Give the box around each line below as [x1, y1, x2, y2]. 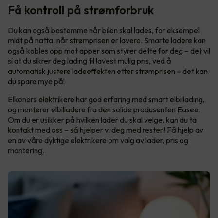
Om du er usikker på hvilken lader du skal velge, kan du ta [8, 115, 197, 125]
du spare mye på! [8, 76, 65, 87]
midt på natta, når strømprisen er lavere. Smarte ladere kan [8, 36, 206, 46]
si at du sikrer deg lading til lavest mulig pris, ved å [8, 56, 171, 66]
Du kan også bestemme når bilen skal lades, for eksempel [8, 25, 200, 36]
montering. [8, 145, 46, 156]
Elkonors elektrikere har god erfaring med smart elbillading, [8, 94, 205, 105]
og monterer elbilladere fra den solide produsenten [8, 105, 177, 115]
